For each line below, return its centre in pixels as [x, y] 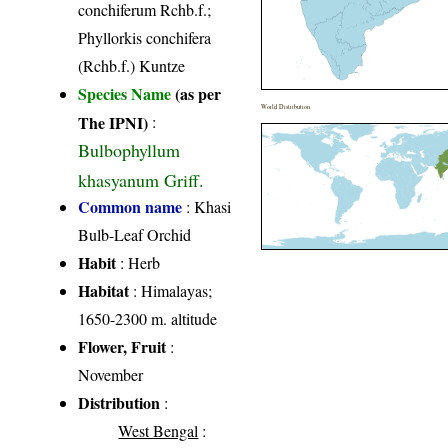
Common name [130, 207]
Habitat [104, 291]
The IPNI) [113, 122]
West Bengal [158, 431]
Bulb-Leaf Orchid [135, 235]
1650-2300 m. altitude [148, 319]
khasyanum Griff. [141, 179]
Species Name [127, 94]
